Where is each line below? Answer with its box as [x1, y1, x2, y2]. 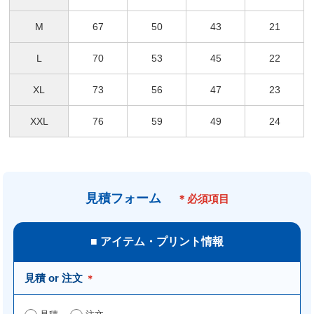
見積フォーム [85, 191, 174, 206]
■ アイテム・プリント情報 [90, 235, 224, 248]
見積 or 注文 [25, 272, 83, 285]
